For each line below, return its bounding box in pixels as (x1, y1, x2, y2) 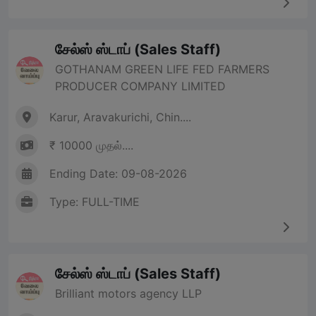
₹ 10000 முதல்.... (49, 138, 133, 153)
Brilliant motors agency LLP (55, 286, 202, 301)
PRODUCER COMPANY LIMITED (55, 79, 226, 94)
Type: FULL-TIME (49, 195, 140, 209)
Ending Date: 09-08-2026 (49, 166, 187, 181)
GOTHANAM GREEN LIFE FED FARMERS (55, 62, 269, 77)
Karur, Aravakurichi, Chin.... (49, 110, 191, 125)
